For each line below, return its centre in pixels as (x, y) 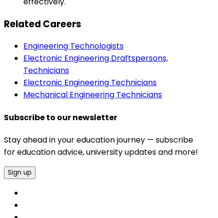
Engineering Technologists (73, 46)
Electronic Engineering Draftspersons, (96, 58)
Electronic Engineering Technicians (90, 83)
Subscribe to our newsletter (61, 117)
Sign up (20, 173)
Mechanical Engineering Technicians (93, 95)
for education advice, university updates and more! (101, 152)
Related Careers (43, 24)
